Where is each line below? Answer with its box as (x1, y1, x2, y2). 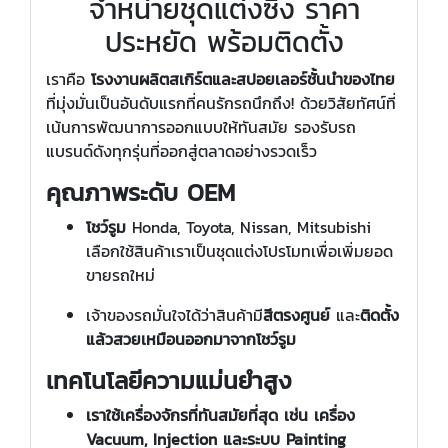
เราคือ (46, 66, 91, 91)
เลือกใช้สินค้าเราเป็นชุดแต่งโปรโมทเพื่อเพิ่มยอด (86, 238, 393, 263)
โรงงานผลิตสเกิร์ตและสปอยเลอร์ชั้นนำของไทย (91, 66, 395, 91)
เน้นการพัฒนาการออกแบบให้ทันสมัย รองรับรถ (46, 114, 356, 139)
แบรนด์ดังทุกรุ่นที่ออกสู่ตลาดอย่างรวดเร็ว (46, 138, 317, 163)
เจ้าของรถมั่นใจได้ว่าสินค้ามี (86, 302, 263, 327)
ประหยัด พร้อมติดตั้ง (104, 20, 344, 63)
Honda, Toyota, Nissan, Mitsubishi (126, 214, 371, 239)
